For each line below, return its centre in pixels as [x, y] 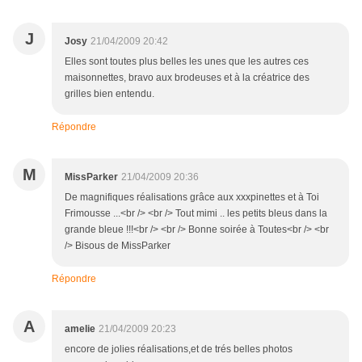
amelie [80, 329]
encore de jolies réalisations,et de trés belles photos [179, 349]
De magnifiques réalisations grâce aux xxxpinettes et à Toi [192, 198]
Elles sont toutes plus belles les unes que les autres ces [187, 62]
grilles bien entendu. [109, 94]
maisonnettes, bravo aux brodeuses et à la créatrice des [187, 78]
